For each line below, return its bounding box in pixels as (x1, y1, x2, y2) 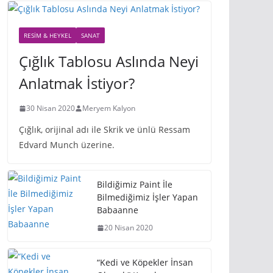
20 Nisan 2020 (104, 222, 153, 233)
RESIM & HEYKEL (24, 31, 71, 40)
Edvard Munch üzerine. (19, 139, 115, 151)
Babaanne (97, 204, 138, 216)
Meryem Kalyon (82, 103, 135, 113)
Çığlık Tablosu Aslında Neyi (19, 51, 199, 71)
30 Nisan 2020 (26, 103, 75, 113)
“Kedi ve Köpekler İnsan (97, 257, 193, 268)
